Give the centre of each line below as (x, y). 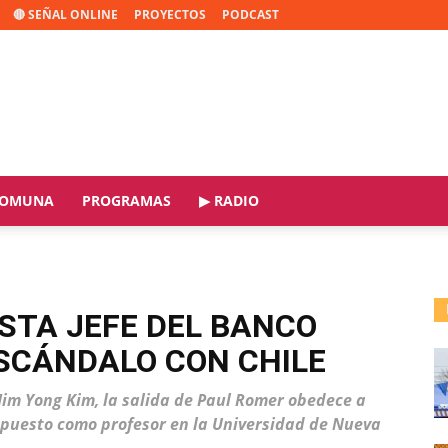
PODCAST (250, 14)
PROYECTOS (170, 14)
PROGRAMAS (126, 200)
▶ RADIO (229, 200)
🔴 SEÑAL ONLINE (65, 14)
